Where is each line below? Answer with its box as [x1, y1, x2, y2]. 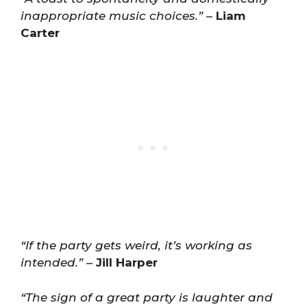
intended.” [21, 256, 83, 269]
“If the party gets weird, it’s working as [21, 238, 252, 252]
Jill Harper [96, 256, 158, 269]
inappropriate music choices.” [21, 8, 203, 23]
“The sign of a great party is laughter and [21, 290, 273, 304]
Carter [21, 25, 60, 40]
